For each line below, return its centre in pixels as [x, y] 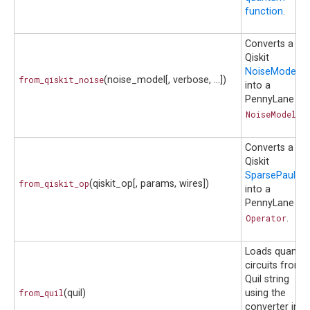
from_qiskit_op [54, 184]
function [264, 12]
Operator [266, 218]
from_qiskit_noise [61, 80]
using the [265, 293]
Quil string [267, 280]
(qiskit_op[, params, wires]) [149, 184]
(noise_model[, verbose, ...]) [165, 80]
